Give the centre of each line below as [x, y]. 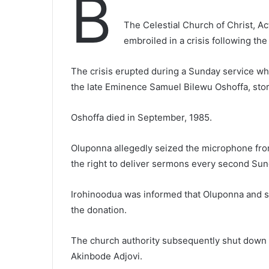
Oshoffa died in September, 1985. [141, 117]
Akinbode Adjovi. [107, 256]
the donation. [99, 210]
